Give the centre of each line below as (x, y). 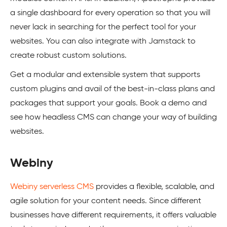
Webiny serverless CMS (52, 187)
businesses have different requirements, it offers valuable (113, 215)
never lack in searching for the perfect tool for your (103, 27)
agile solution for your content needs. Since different (106, 201)
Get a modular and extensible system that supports (105, 75)
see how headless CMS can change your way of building (113, 117)
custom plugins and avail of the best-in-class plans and (112, 89)
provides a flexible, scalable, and (154, 187)
